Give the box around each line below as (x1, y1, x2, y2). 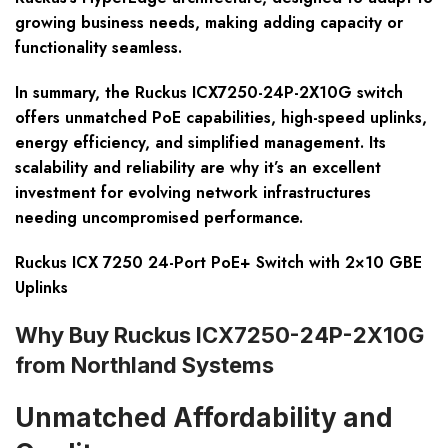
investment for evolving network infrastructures (15, 181, 371, 205)
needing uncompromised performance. (15, 206, 303, 230)
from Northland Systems (15, 352, 274, 379)
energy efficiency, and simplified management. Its (15, 131, 386, 155)
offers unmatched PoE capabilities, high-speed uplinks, (15, 106, 427, 130)
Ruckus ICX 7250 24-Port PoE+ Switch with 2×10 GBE (15, 251, 422, 275)
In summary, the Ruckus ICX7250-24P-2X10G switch (15, 81, 403, 105)
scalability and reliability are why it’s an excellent (15, 156, 381, 180)
